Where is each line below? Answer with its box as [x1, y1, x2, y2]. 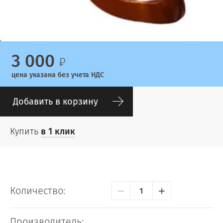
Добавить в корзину [13, 96, 98, 108]
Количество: [10, 184, 65, 197]
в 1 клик [41, 126, 75, 137]
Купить [10, 126, 41, 137]
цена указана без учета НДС [11, 71, 104, 80]
